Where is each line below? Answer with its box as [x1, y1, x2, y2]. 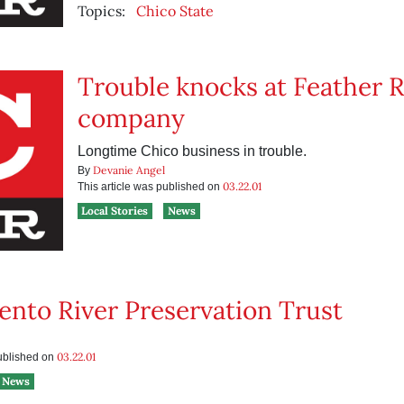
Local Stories [81, 204, 149, 217]
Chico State [135, 2, 214, 20]
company [77, 102, 185, 134]
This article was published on [77, 180, 223, 193]
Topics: [77, 2, 125, 20]
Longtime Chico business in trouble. [77, 143, 307, 159]
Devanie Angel [92, 163, 165, 177]
